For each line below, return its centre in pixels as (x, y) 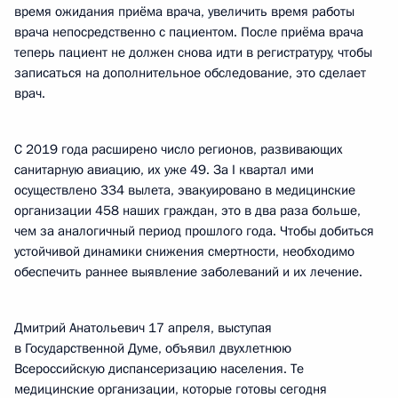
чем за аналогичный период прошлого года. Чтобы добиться (194, 231)
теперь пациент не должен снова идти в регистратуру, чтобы (193, 52)
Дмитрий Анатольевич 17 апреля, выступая (143, 328)
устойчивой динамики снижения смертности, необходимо (184, 251)
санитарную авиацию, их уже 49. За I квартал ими (164, 170)
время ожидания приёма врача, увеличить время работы (184, 12)
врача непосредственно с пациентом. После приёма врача (189, 32)
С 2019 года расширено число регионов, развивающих (179, 149)
